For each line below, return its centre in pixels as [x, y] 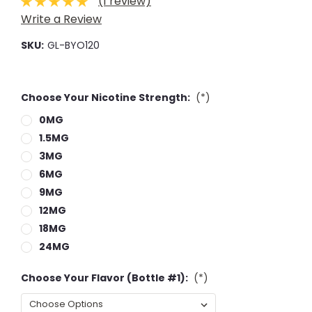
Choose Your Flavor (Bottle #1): [106, 278]
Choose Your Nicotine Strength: [107, 97]
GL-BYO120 [73, 45]
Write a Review [61, 19]
